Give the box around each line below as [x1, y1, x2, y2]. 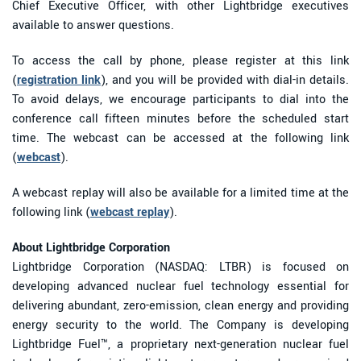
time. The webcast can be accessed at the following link [12, 129, 349, 147]
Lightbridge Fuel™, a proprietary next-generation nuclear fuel [12, 335, 349, 353]
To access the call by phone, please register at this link [12, 52, 349, 69]
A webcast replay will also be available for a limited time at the [12, 184, 349, 201]
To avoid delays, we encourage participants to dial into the [12, 90, 349, 108]
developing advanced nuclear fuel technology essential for [12, 277, 349, 295]
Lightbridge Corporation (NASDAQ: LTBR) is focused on [12, 258, 349, 276]
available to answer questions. [12, 16, 174, 34]
